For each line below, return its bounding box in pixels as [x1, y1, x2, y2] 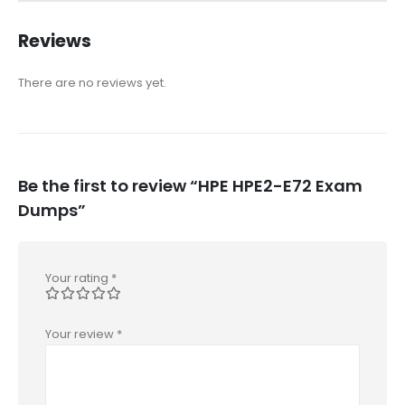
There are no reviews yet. [18, 73, 166, 91]
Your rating [45, 269, 111, 287]
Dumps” [18, 199, 86, 222]
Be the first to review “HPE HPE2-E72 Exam [18, 174, 363, 198]
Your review [45, 325, 117, 344]
